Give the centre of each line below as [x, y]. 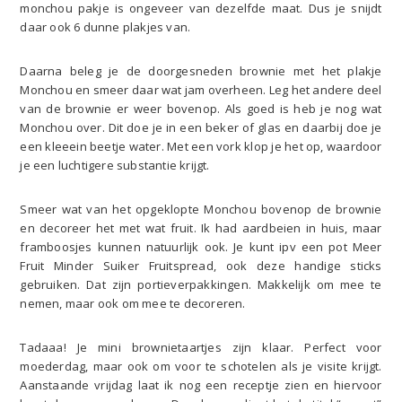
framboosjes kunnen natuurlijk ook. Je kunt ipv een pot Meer [201, 247]
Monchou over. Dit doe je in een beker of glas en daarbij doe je [201, 128]
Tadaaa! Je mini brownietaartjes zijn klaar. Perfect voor [201, 348]
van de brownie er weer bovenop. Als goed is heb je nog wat [201, 109]
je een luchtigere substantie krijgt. [115, 166]
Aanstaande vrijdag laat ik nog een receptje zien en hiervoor [201, 385]
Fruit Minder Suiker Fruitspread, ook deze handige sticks [201, 266]
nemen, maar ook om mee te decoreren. [133, 304]
